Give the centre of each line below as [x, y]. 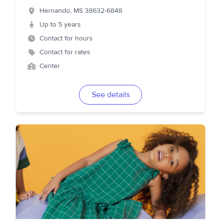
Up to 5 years [60, 25]
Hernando [55, 11]
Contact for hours [66, 38]
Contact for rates [65, 52]
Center [50, 66]
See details [110, 95]
